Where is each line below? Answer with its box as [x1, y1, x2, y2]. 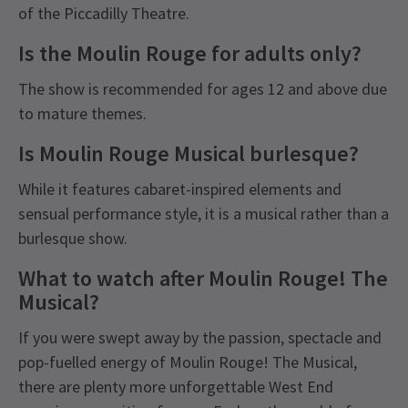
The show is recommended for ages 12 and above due [18, 78, 387, 100]
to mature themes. [18, 103, 147, 125]
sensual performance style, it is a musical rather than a [18, 203, 389, 225]
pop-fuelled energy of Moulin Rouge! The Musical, [18, 352, 357, 373]
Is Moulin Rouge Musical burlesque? [18, 139, 359, 168]
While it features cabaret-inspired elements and [18, 178, 342, 200]
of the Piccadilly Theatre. [18, 3, 189, 25]
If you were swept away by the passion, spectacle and [18, 327, 382, 349]
